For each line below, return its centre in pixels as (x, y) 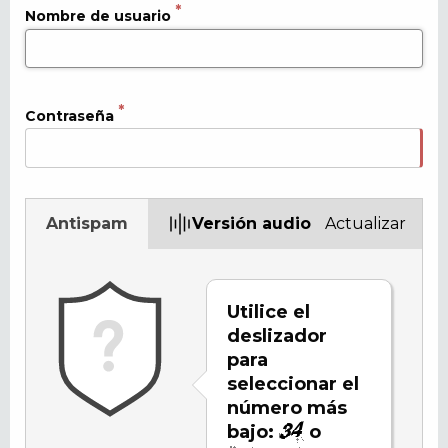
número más (287, 407)
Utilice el (268, 311)
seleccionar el (293, 383)
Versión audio (251, 223)
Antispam (87, 223)
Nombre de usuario (98, 15)
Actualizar (365, 223)
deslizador (277, 335)
